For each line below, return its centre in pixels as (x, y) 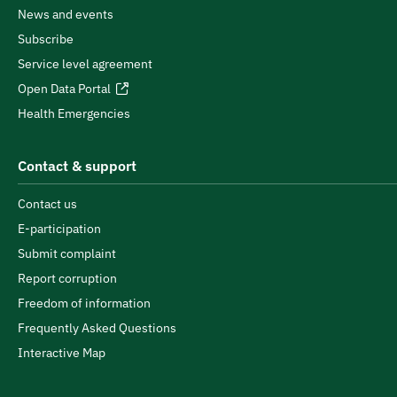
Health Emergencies (74, 113)
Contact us (47, 204)
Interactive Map (62, 353)
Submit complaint (67, 253)
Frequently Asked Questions (97, 328)
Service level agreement (85, 64)
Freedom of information (84, 303)
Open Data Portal (64, 89)
